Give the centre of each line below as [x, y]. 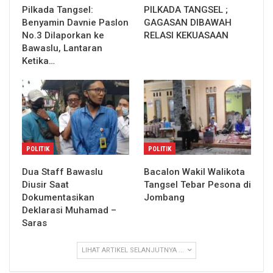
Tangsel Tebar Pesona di [197, 185]
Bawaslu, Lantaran [62, 48]
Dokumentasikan [58, 198]
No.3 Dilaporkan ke [63, 35]
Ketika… [38, 61]
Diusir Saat [45, 185]
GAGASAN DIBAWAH [188, 22]
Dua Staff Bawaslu [62, 172]
